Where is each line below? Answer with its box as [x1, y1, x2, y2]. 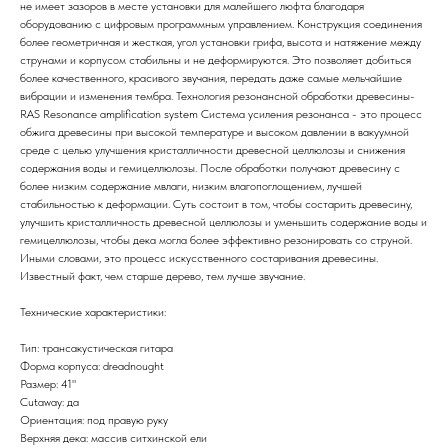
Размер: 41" [20, 376, 76, 391]
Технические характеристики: [20, 304, 166, 319]
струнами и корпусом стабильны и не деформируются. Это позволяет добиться [20, 52, 411, 67]
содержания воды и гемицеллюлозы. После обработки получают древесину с [20, 160, 400, 175]
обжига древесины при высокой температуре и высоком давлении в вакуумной [20, 124, 409, 139]
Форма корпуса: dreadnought [20, 358, 164, 373]
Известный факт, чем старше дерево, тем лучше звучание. [20, 268, 305, 283]
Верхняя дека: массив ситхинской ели [20, 430, 207, 445]
